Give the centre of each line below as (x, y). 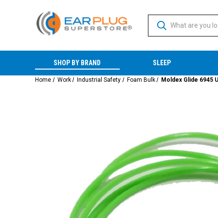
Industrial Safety (99, 80)
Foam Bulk (141, 80)
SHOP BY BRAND (77, 63)
